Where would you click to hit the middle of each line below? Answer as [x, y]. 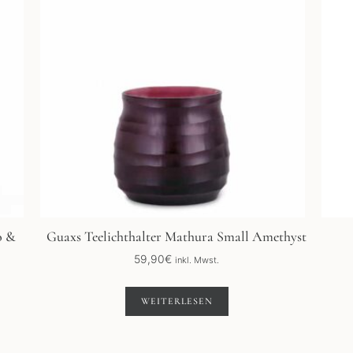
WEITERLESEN [176, 301]
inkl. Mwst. [197, 260]
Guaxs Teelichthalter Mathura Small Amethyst [176, 237]
